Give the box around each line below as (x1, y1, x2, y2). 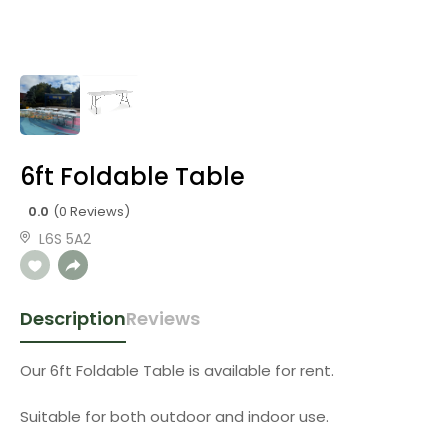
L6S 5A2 (39, 229, 91, 249)
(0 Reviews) (53, 202, 130, 221)
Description (20, 306, 126, 331)
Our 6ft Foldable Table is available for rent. (20, 360, 334, 381)
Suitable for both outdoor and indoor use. (20, 406, 329, 427)
